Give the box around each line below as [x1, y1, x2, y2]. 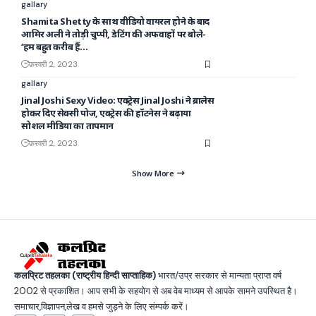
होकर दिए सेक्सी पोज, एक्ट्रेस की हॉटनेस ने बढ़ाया [21, 107, 191, 120]
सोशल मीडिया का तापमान [21, 119, 114, 133]
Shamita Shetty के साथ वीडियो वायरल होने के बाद [21, 15, 209, 28]
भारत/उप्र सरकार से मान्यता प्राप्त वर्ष [156, 269, 281, 281]
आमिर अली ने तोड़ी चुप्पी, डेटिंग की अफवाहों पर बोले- [21, 28, 206, 41]
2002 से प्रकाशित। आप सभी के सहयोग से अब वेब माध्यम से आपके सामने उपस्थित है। [14, 284, 298, 297]
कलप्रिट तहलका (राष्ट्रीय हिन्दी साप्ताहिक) [14, 269, 156, 281]
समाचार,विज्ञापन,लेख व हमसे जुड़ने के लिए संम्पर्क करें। [14, 300, 189, 312]
